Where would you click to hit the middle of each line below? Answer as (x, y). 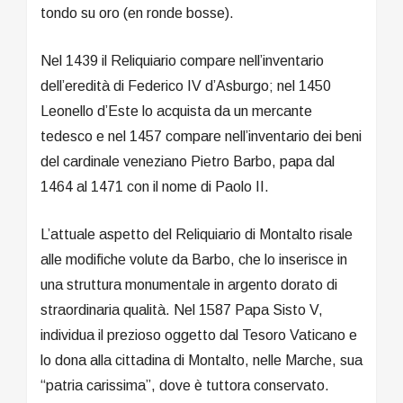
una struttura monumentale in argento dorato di (189, 284)
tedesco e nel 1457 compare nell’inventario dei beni (201, 136)
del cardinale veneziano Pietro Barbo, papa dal (188, 161)
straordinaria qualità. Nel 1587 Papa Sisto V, (182, 309)
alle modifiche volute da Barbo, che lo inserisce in (194, 259)
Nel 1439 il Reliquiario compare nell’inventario (182, 60)
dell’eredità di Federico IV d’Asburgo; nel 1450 (186, 85)
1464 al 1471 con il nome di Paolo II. (155, 186)
